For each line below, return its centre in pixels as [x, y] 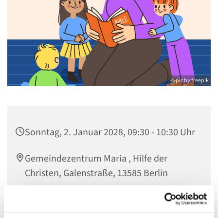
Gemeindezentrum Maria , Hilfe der [96, 159]
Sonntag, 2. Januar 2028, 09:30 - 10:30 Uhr [110, 133]
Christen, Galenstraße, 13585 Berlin [96, 173]
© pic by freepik [190, 81]
